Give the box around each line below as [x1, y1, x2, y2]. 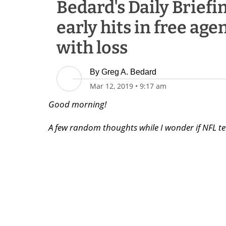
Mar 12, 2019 [90, 81, 133, 91]
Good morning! [48, 98, 106, 110]
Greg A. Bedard [101, 68, 156, 76]
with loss [56, 37, 128, 58]
